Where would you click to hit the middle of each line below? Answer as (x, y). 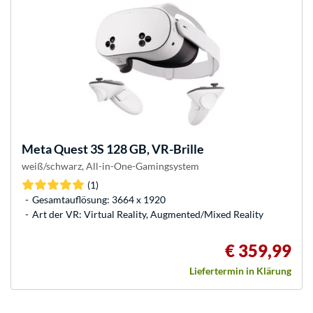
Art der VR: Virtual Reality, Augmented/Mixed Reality (148, 214)
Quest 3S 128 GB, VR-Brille (128, 149)
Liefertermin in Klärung (240, 270)
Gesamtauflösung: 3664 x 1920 (99, 199)
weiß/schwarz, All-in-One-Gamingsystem (110, 166)
